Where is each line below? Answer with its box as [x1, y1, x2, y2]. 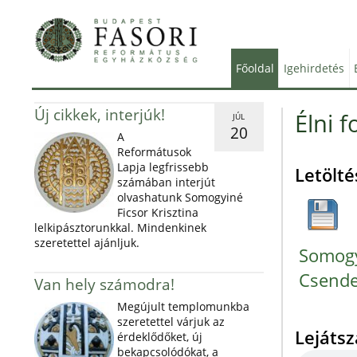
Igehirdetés [283, 61, 344, 76]
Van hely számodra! [33, 273, 175, 295]
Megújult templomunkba [116, 299, 249, 314]
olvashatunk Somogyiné [116, 190, 243, 205]
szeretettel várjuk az [116, 314, 225, 329]
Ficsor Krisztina [116, 205, 198, 220]
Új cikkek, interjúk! [33, 104, 165, 125]
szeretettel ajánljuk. [33, 235, 139, 250]
